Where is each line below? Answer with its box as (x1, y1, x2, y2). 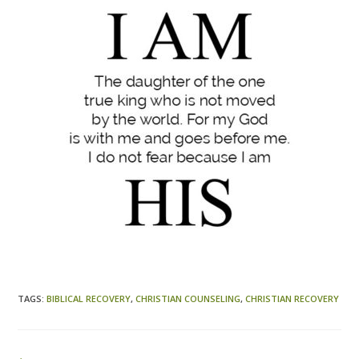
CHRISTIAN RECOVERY (245, 292, 340, 305)
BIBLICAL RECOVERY (46, 292, 131, 305)
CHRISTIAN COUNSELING (135, 292, 241, 305)
